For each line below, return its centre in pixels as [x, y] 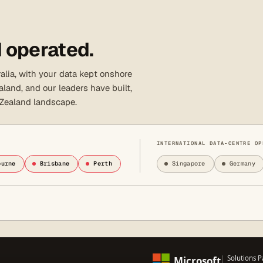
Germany [242, 163]
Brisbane [55, 163]
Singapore [189, 163]
